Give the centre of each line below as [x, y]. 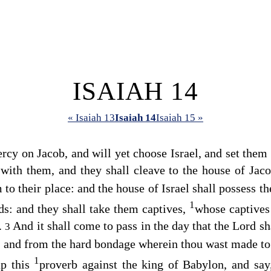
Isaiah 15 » [180, 118]
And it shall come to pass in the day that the [123, 225]
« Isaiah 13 [91, 118]
